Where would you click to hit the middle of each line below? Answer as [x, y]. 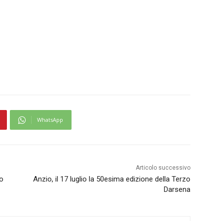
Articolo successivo [163, 168]
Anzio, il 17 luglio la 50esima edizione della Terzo [111, 179]
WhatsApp [50, 120]
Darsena [177, 190]
